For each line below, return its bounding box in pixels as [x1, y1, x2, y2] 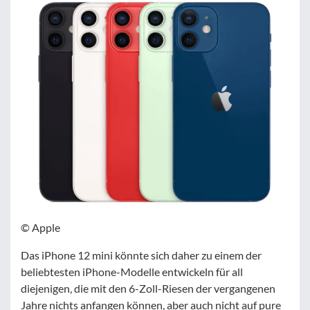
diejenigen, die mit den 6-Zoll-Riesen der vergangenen [21, 281, 275, 295]
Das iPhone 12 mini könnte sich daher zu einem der [21, 248, 262, 262]
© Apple [21, 220, 60, 234]
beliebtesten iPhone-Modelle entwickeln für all [21, 264, 243, 278]
